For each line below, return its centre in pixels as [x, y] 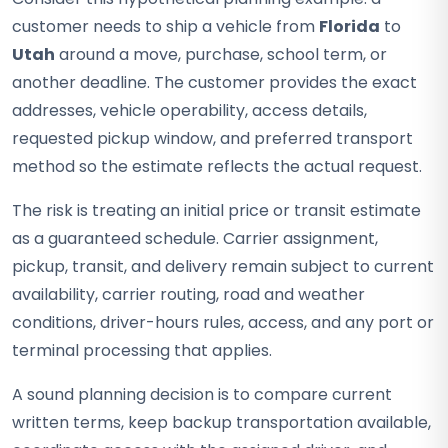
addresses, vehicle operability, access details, [189, 110]
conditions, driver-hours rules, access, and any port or [223, 322]
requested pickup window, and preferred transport [212, 138]
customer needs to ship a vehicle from [165, 26]
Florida [349, 26]
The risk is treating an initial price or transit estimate [216, 210]
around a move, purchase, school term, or [221, 54]
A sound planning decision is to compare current [202, 394]
